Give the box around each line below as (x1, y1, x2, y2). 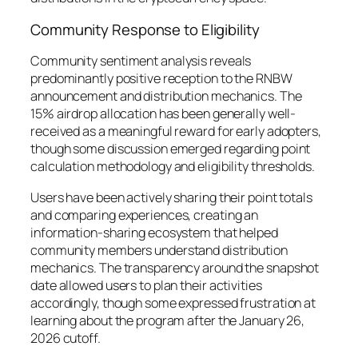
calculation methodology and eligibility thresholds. (30, 157, 315, 176)
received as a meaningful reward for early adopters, (30, 122, 321, 141)
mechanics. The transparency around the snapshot (30, 258, 320, 276)
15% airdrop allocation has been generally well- (30, 105, 296, 123)
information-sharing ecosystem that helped (30, 223, 278, 241)
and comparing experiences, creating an (30, 205, 259, 224)
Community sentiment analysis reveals (30, 52, 252, 70)
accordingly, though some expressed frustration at (30, 293, 316, 312)
